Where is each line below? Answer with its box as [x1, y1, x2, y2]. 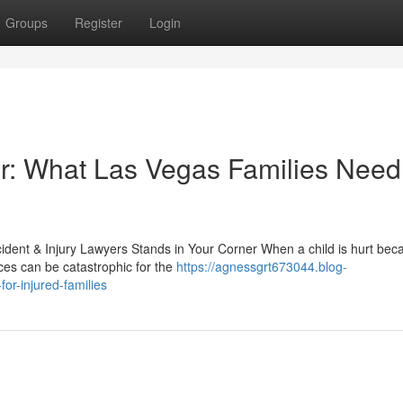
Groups [5, 13, 48, 31]
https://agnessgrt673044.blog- [176, 257, 347, 275]
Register [75, 13, 122, 31]
